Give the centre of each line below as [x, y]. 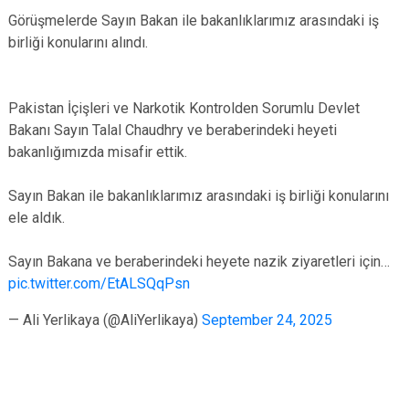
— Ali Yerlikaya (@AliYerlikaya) [105, 320]
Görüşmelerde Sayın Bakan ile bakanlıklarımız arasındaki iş [194, 21]
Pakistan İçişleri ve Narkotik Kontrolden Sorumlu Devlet [184, 108]
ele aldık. [37, 218]
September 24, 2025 [267, 320]
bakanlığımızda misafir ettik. [98, 152]
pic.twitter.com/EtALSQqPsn [99, 283]
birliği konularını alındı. [78, 42]
